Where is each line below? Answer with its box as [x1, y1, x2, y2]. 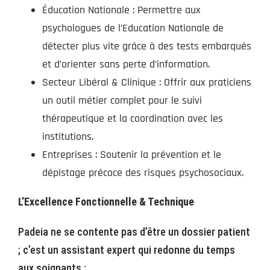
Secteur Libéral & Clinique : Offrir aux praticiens [42, 75, 251, 89]
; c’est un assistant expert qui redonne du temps [18, 243, 235, 256]
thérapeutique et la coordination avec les [42, 111, 223, 125]
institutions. [42, 129, 93, 143]
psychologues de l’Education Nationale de [42, 20, 224, 35]
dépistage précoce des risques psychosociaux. [42, 165, 243, 180]
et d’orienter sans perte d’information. [42, 57, 210, 71]
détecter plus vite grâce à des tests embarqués [42, 39, 251, 53]
